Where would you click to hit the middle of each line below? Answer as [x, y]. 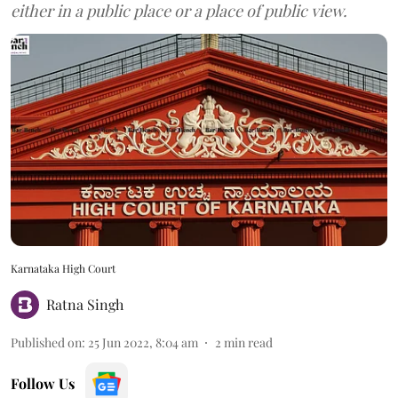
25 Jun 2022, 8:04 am [143, 342]
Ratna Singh [85, 304]
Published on [46, 342]
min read [248, 342]
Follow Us [43, 383]
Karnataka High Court [63, 268]
